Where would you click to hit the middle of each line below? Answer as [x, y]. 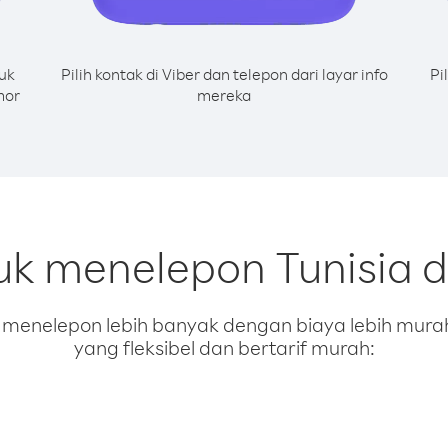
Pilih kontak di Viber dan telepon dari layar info [224, 74]
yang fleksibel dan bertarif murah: [224, 347]
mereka [224, 95]
